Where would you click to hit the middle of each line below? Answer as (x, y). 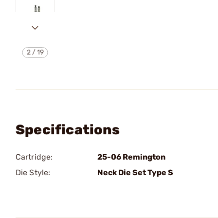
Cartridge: (34, 157)
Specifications (68, 130)
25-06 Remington (131, 157)
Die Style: (33, 173)
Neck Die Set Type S (135, 173)
